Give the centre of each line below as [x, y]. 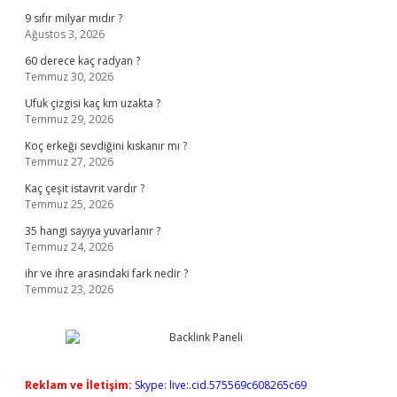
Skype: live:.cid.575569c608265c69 [221, 385]
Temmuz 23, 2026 [69, 289]
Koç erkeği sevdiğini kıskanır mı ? [106, 146]
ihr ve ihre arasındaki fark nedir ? [106, 273]
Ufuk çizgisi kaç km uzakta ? [93, 103]
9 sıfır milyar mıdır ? [74, 18]
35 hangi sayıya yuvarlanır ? [93, 231]
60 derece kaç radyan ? [82, 61]
